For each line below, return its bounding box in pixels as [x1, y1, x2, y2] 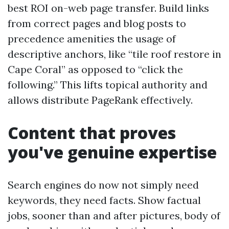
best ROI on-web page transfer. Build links [8, 2, 209, 14]
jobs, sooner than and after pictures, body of [8, 209, 220, 222]
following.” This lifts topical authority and [8, 78, 208, 91]
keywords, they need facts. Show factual [8, 194, 201, 207]
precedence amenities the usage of [8, 32, 176, 45]
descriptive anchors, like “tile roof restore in [8, 48, 221, 60]
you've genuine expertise [8, 141, 217, 163]
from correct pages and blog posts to [8, 17, 186, 30]
